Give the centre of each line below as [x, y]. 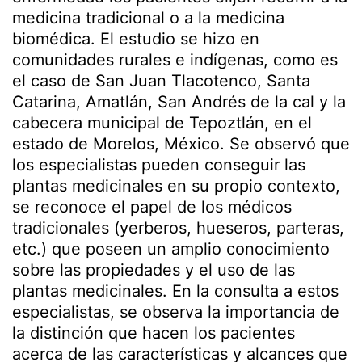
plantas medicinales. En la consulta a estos [175, 291]
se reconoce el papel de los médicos [152, 207]
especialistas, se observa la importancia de [176, 312]
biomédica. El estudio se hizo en [136, 39]
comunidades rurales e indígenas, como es [175, 60]
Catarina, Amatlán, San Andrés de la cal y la [179, 102]
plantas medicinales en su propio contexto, [176, 186]
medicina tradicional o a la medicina [148, 18]
